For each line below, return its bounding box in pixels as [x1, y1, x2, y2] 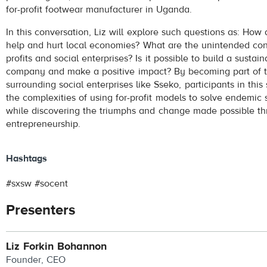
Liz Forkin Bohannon [6, 240, 107, 254]
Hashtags [6, 153, 47, 165]
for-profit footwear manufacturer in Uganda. [6, 3, 193, 15]
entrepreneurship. [6, 117, 80, 130]
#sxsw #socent [6, 178, 69, 190]
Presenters [6, 201, 75, 220]
